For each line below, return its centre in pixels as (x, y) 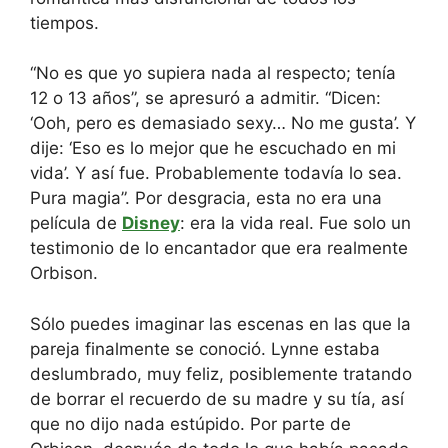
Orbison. (64, 273)
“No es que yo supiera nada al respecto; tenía (213, 73)
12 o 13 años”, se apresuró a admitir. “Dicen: (205, 98)
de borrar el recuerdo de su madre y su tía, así (217, 398)
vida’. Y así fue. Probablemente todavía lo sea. (216, 173)
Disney (151, 223)
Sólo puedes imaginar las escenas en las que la (220, 323)
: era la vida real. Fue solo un (295, 223)
